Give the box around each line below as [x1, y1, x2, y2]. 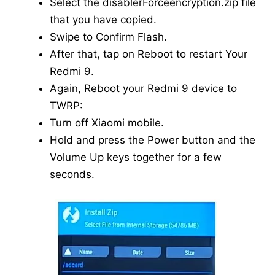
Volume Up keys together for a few [50, 151, 222, 164]
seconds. [50, 168, 95, 181]
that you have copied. [50, 14, 157, 26]
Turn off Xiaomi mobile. [50, 117, 164, 130]
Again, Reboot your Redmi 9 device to [50, 82, 237, 95]
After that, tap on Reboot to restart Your [50, 48, 247, 61]
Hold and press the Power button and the [50, 134, 255, 147]
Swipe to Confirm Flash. [50, 31, 167, 44]
